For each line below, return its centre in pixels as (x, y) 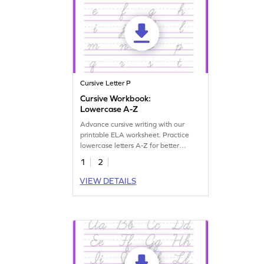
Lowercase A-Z (109, 109)
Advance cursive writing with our (133, 124)
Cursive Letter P (106, 83)
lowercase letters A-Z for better (130, 145)
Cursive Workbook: (116, 98)
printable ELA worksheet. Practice (135, 135)
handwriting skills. (109, 156)
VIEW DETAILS (108, 181)
